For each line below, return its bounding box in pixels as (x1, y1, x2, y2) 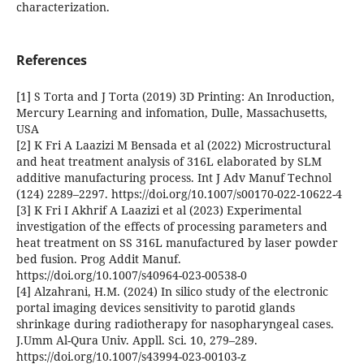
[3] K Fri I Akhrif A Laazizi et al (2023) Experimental (15, 202, 301, 219)
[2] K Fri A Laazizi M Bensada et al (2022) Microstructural (15, 137, 331, 154)
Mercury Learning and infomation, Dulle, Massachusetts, (15, 105, 327, 121)
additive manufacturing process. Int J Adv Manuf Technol (15, 170, 331, 186)
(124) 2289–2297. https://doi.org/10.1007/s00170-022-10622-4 (15, 186, 342, 202)
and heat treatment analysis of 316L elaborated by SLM (15, 154, 322, 170)
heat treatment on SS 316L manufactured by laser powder (15, 235, 338, 251)
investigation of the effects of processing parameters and (15, 219, 327, 235)
